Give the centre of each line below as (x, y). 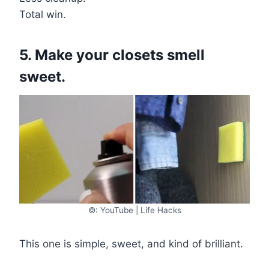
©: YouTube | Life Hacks (134, 210)
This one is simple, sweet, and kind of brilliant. (131, 243)
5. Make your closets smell (112, 55)
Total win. (43, 14)
